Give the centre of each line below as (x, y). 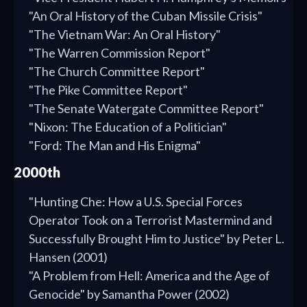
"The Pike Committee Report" (108, 90)
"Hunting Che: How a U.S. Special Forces (136, 202)
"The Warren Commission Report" (120, 53)
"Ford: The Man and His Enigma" (115, 146)
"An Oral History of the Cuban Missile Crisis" (146, 16)
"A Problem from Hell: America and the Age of (149, 276)
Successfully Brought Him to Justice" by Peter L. (157, 239)
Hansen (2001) (68, 257)
